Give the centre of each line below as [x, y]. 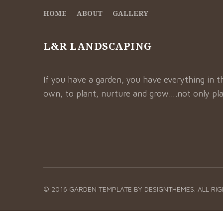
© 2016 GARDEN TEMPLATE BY [94, 189]
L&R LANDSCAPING [98, 46]
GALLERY [130, 13]
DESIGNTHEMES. [171, 189]
